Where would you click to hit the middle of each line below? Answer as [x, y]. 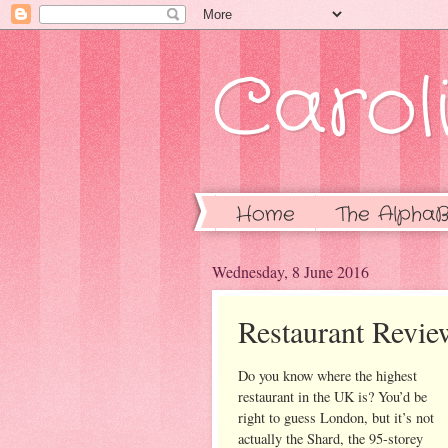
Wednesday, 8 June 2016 [290, 271]
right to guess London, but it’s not [336, 417]
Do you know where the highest [327, 375]
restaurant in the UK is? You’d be [332, 396]
